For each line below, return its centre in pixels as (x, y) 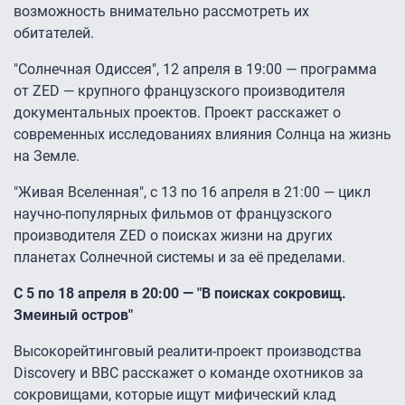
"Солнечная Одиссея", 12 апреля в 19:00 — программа (195, 70)
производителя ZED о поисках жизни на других (173, 236)
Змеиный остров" (73, 316)
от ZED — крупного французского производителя (179, 91)
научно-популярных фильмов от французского (173, 214)
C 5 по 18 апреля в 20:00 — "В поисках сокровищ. (180, 294)
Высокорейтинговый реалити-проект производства (188, 352)
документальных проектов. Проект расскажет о (177, 113)
